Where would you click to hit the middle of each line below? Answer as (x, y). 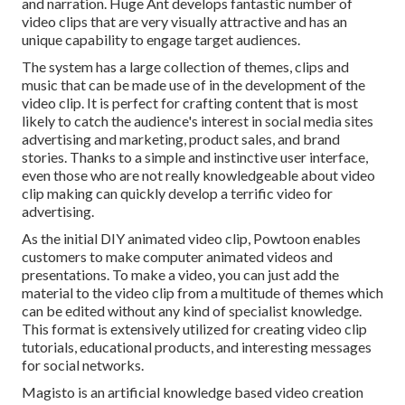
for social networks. (83, 365)
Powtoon (282, 239)
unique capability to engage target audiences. (161, 40)
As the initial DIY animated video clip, (137, 239)
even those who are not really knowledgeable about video (198, 175)
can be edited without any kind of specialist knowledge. (192, 311)
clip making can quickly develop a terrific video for (177, 193)
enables (335, 239)
